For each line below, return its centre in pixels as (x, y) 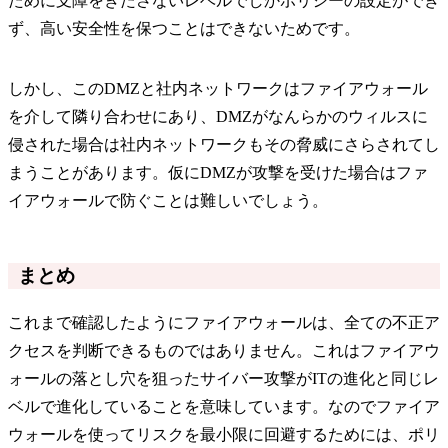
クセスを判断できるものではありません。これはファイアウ (224, 350)
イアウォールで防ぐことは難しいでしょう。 (168, 200)
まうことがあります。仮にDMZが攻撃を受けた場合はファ (218, 172)
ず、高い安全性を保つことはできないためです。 (184, 28)
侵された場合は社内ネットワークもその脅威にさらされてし (224, 144)
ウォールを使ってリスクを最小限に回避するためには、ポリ (224, 434)
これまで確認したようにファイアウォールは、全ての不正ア (224, 322)
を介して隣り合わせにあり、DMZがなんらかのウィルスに (218, 116)
